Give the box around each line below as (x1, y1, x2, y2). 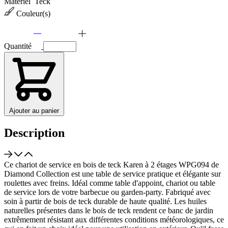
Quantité (4, 42, 34, 51)
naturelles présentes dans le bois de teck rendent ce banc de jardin (4, 206, 213, 215)
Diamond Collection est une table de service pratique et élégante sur (4, 169, 221, 178)
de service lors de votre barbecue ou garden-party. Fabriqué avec (4, 187, 211, 196)
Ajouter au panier (9, 107, 59, 115)
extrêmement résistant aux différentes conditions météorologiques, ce (4, 215, 224, 224)
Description (4, 126, 65, 139)
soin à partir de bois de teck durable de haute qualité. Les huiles (4, 196, 207, 206)
